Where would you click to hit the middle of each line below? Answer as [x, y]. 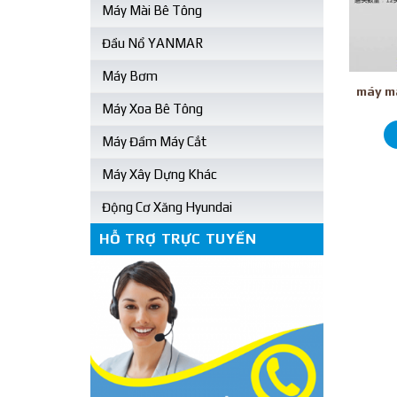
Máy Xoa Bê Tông [152, 108]
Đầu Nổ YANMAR [152, 43]
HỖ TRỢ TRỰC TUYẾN [178, 238]
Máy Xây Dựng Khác [160, 174]
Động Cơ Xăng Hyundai [167, 206]
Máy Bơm [130, 75]
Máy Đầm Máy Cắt [154, 141]
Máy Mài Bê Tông [152, 10]
